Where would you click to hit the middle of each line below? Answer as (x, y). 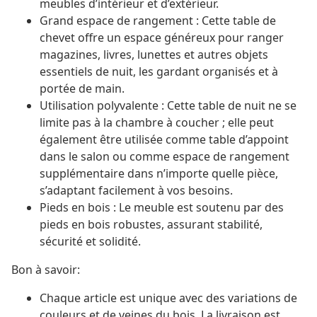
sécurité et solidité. (90, 242)
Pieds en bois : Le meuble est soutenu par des (162, 208)
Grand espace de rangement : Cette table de (158, 21)
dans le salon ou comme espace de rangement (165, 157)
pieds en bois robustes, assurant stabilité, (151, 225)
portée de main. (82, 89)
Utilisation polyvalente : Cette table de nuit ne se (168, 106)
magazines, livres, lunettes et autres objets (154, 55)
